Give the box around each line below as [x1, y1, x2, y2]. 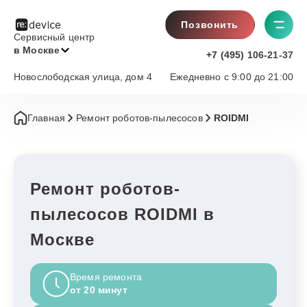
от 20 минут [70, 284, 127, 295]
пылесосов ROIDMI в [30, 205, 214, 223]
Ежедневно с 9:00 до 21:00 [170, 71, 293, 82]
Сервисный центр [14, 31, 95, 42]
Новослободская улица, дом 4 [14, 71, 153, 82]
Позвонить [181, 19, 239, 30]
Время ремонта [70, 271, 142, 282]
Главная [27, 112, 66, 123]
